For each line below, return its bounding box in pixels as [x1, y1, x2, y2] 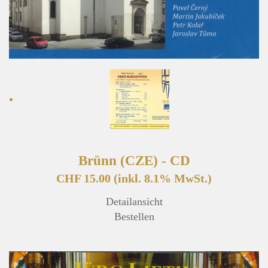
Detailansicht [105, 196, 163, 208]
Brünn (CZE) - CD [78, 153, 190, 169]
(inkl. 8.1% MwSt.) [114, 172, 212, 185]
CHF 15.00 [56, 172, 114, 185]
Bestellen [114, 211, 154, 223]
